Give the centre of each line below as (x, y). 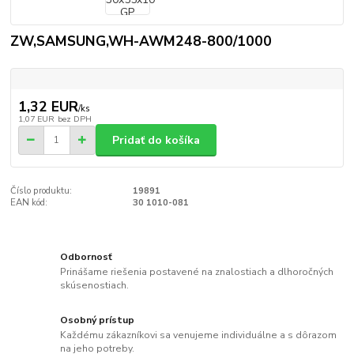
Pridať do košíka (156, 140)
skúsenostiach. (95, 286)
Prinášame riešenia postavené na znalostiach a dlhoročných (197, 272)
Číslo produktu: (41, 191)
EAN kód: (29, 203)
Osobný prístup (98, 320)
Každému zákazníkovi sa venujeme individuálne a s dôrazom (199, 335)
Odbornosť (87, 256)
